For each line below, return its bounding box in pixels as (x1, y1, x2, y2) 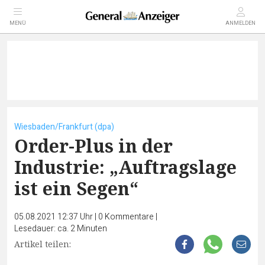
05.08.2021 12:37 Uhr (14, 211, 95, 223)
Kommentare (105, 211, 154, 223)
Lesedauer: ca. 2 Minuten (14, 222, 107, 235)
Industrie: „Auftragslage (14, 155, 237, 179)
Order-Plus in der (14, 134, 173, 158)
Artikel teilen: (14, 238, 71, 250)
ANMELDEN (225, 20, 256, 27)
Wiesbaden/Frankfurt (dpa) (14, 121, 114, 133)
